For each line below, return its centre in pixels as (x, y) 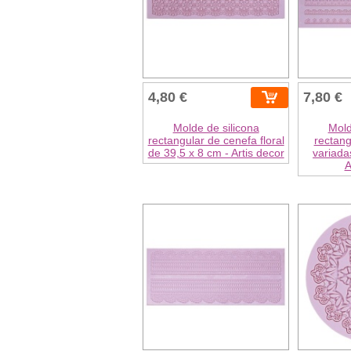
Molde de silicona (216, 127)
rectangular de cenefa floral (216, 140)
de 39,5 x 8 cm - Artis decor (216, 152)
